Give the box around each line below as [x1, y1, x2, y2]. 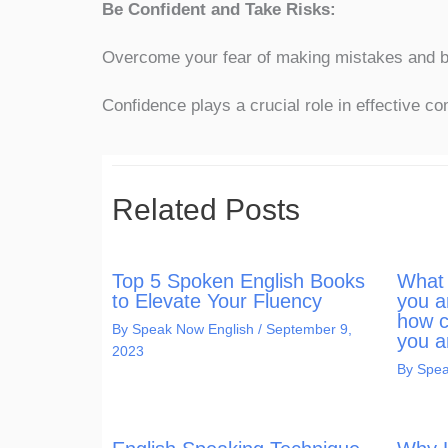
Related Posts [112, 192, 300, 226]
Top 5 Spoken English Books [112, 269, 365, 292]
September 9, [266, 320, 352, 337]
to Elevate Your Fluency [112, 289, 322, 312]
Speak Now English [132, 320, 258, 337]
